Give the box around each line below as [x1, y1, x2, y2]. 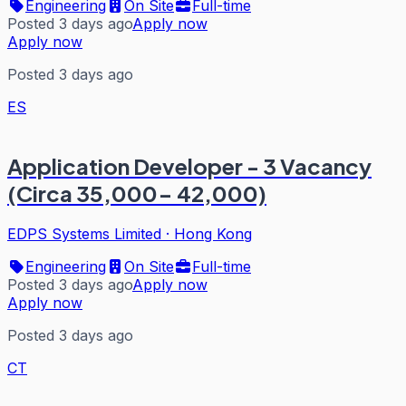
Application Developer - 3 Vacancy [7, 152, 372, 180]
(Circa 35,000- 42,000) [7, 179, 266, 208]
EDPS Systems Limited [7, 225, 161, 243]
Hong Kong [174, 225, 252, 243]
